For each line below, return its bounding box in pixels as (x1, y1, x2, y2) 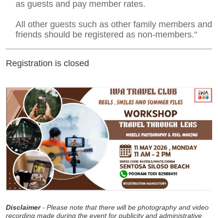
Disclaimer (6, 203, 40, 212)
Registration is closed (6, 58, 89, 68)
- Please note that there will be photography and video (40, 203, 209, 212)
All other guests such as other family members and (16, 19, 212, 29)
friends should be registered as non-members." (16, 29, 197, 39)
